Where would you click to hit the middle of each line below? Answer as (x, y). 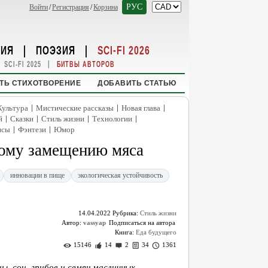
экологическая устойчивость (120, 175)
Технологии (112, 119)
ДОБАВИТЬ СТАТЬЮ (137, 83)
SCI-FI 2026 (124, 50)
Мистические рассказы (75, 108)
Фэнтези (32, 130)
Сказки (22, 119)
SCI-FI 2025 (22, 64)
